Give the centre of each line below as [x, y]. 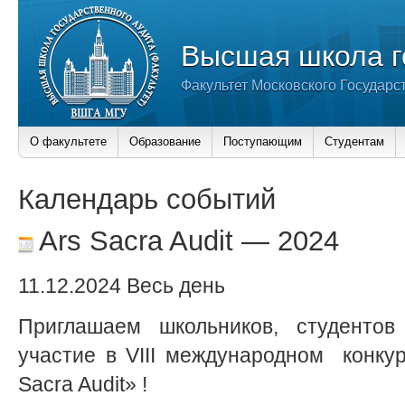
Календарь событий [147, 199]
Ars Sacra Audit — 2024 [186, 240]
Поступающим [263, 141]
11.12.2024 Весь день [122, 286]
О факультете [68, 141]
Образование [165, 141]
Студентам [354, 141]
